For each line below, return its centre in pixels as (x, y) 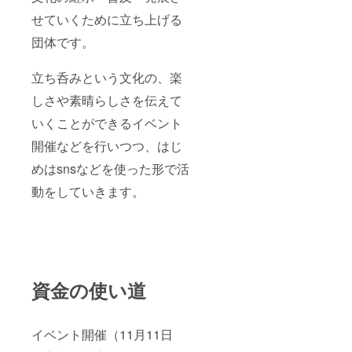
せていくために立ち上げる (107, 20)
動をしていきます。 (88, 192)
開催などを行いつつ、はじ (107, 146)
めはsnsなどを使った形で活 (110, 169)
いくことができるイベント (107, 123)
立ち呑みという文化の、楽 (107, 78)
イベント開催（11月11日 (102, 335)
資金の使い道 (89, 290)
